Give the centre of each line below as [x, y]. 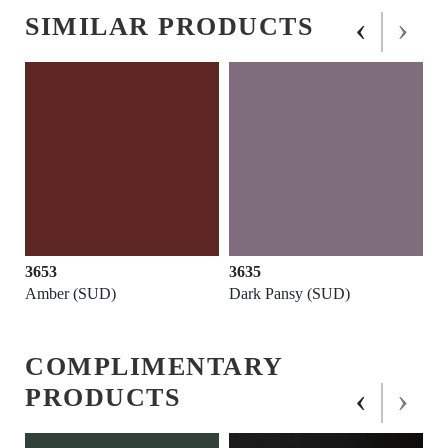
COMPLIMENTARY [154, 367]
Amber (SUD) [70, 294]
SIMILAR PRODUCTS [169, 27]
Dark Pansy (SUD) [289, 294]
